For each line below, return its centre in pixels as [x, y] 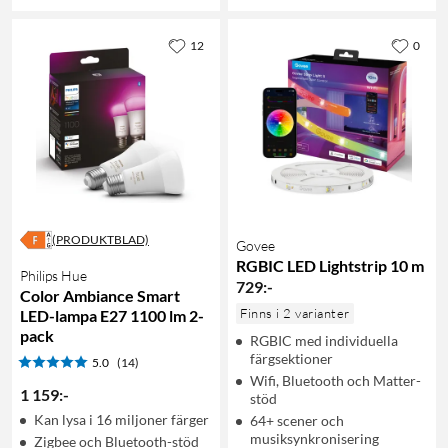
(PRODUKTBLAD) [100, 239]
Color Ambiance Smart [100, 295]
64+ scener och [297, 420]
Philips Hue [53, 275]
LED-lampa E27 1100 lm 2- [112, 315]
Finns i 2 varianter [295, 312]
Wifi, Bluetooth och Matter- [335, 380]
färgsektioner [291, 358]
